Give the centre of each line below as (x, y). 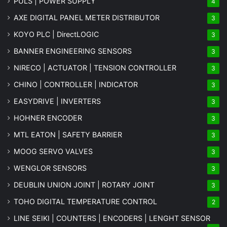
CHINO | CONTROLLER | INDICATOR (76, 84)
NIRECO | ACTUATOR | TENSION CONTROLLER (95, 67)
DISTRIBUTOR (136, 17)
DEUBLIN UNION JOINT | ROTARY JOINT (84, 184)
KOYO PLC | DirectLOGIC (56, 34)
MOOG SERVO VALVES (53, 151)
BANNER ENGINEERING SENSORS (73, 51)
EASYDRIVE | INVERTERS (57, 101)
